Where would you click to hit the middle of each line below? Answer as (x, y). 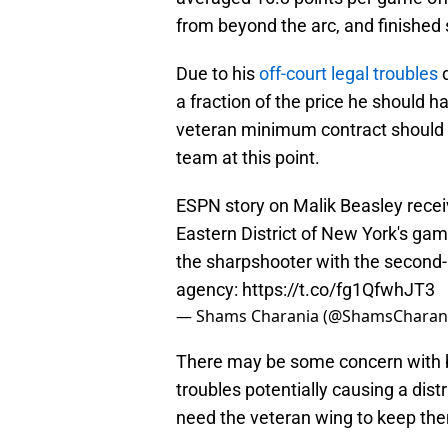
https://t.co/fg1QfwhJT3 (338, 290)
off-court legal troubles (348, 74)
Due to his (217, 74)
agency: (209, 290)
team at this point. (248, 158)
